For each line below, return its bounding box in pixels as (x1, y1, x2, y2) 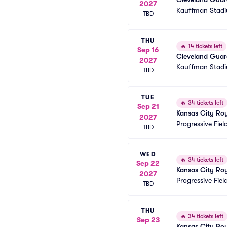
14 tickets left (186, 43, 222, 50)
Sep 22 (136, 159, 160, 167)
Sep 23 (136, 216, 160, 224)
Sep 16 (137, 46, 159, 54)
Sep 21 (137, 102, 159, 110)
